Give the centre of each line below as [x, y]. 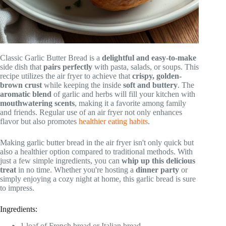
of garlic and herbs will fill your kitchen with [123, 94]
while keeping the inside [82, 85]
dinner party [157, 170]
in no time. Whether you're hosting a [76, 170]
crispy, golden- [157, 76]
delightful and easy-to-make [149, 58]
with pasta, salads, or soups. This [146, 67]
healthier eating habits [113, 122]
